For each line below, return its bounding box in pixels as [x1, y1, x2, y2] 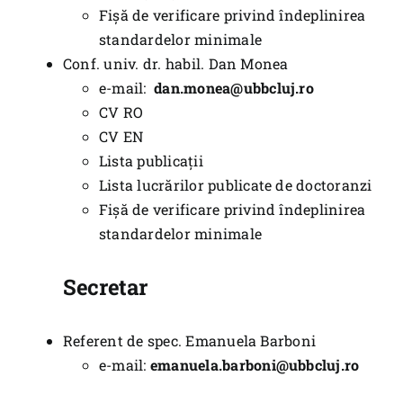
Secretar [62, 273, 148, 302]
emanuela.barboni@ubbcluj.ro [149, 354, 360, 374]
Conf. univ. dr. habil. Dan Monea [62, 54, 289, 74]
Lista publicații [98, 151, 203, 171]
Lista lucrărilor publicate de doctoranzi [98, 175, 372, 195]
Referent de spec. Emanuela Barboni [62, 330, 317, 350]
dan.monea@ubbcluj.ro [154, 78, 314, 98]
